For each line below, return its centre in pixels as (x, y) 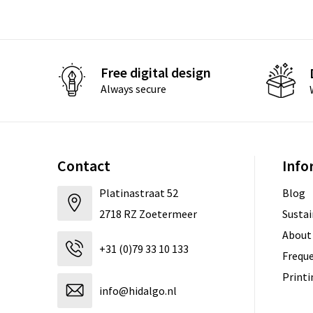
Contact (83, 165)
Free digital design (155, 73)
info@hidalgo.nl (138, 290)
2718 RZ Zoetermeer (148, 213)
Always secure (133, 89)
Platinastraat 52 (138, 192)
